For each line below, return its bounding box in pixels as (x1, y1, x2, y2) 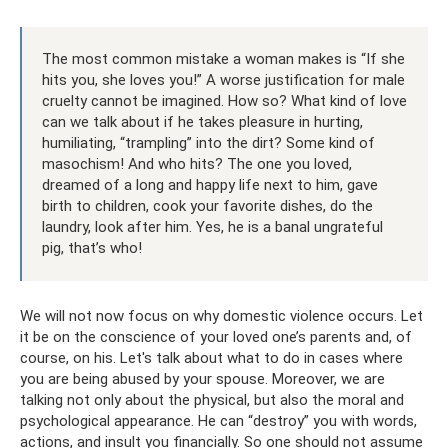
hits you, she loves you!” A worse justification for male (42, 70, 405, 89)
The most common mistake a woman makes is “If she (42, 49, 405, 68)
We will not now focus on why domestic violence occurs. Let (20, 306, 423, 325)
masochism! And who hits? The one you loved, (42, 154, 352, 173)
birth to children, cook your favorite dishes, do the (42, 196, 373, 215)
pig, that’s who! (42, 238, 142, 257)
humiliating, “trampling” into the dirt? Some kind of (42, 133, 375, 152)
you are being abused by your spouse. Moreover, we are (20, 369, 385, 388)
